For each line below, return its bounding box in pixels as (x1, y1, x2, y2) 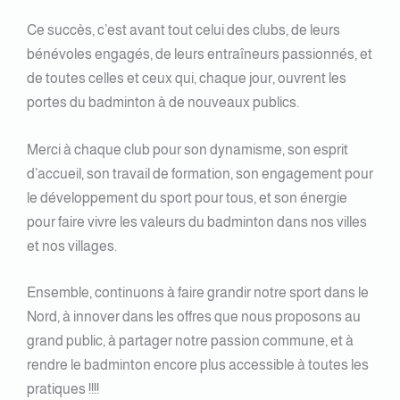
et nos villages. (27, 237, 117, 254)
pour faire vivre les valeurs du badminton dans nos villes (27, 213, 367, 229)
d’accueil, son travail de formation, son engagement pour (27, 165, 373, 181)
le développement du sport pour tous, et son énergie (27, 189, 347, 205)
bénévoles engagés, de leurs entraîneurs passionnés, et (27, 46, 372, 62)
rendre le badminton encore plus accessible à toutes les (27, 357, 369, 373)
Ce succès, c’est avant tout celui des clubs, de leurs (27, 22, 340, 38)
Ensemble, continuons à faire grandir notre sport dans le (27, 285, 369, 301)
